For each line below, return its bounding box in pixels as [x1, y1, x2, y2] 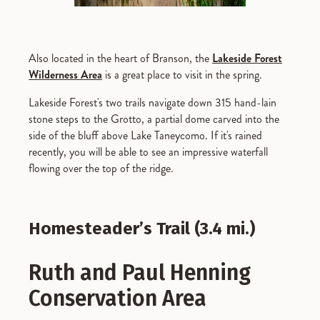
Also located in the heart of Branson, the [29, 49, 212, 66]
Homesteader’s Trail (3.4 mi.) [29, 218, 255, 239]
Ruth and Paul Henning [29, 259, 251, 286]
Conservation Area [29, 285, 206, 311]
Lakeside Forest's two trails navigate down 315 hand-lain [29, 94, 276, 111]
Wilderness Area [29, 66, 102, 83]
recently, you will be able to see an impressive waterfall [29, 143, 268, 160]
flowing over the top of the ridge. [29, 159, 176, 176]
